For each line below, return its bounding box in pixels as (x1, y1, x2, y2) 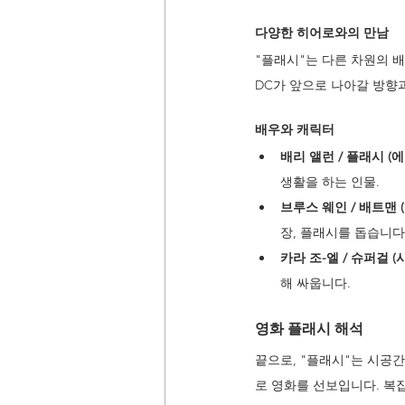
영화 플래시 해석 (255, 320, 363, 337)
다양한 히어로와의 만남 (255, 24, 389, 41)
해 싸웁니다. (280, 275, 351, 291)
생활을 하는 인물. (280, 174, 380, 190)
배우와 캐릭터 (255, 121, 334, 137)
